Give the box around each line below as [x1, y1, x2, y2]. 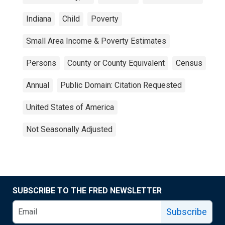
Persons [26, 58, 56, 68]
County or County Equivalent [67, 58, 165, 68]
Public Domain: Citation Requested [60, 80, 182, 90]
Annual [26, 80, 49, 90]
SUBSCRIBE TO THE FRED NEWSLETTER [13, 186, 162, 195]
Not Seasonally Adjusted [26, 125, 113, 134]
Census [176, 58, 202, 68]
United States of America [26, 102, 114, 112]
